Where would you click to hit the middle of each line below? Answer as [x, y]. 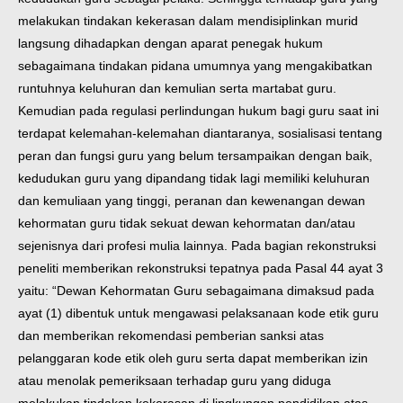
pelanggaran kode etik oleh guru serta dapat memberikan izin [193, 358]
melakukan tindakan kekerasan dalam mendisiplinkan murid [188, 21]
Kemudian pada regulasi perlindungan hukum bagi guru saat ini [198, 111]
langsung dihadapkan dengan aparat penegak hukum [170, 44]
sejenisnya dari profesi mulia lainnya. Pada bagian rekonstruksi [197, 246]
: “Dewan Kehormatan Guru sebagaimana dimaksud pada [210, 291]
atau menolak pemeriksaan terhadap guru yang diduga [175, 381]
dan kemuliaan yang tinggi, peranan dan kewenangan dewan [192, 201]
